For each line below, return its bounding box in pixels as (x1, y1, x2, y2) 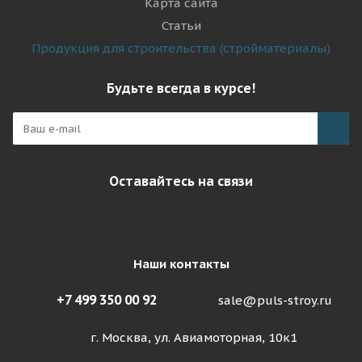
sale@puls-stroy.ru (217, 293, 332, 309)
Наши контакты (133, 256, 229, 271)
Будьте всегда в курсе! (107, 80, 255, 96)
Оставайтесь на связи (109, 173, 253, 189)
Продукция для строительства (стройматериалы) (32, 40, 330, 56)
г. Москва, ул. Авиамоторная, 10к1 (90, 330, 297, 346)
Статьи (161, 18, 201, 33)
